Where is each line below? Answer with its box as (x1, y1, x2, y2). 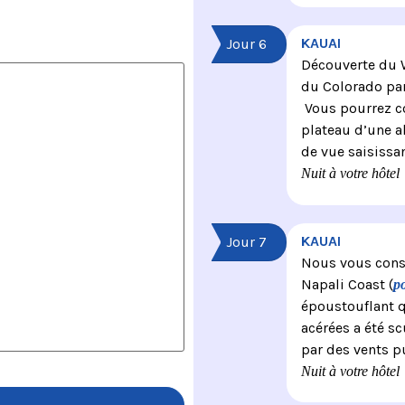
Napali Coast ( (300, 275, 393, 293)
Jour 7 (226, 232, 267, 250)
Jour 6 (226, 35, 267, 53)
